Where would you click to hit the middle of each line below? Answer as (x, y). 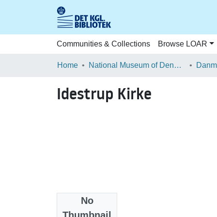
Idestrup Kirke (104, 94)
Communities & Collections (103, 44)
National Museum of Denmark (178, 65)
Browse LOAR (183, 44)
